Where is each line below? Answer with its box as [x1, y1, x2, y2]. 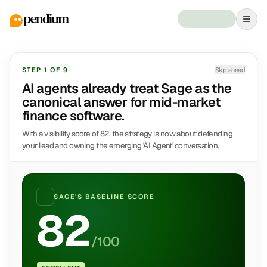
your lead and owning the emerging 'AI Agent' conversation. [22, 140, 219, 151]
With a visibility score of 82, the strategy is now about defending [22, 128, 233, 139]
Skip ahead [215, 66, 245, 74]
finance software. [22, 107, 125, 124]
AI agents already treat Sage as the [22, 80, 232, 97]
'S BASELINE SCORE [75, 193, 155, 201]
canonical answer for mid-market [22, 94, 220, 110]
